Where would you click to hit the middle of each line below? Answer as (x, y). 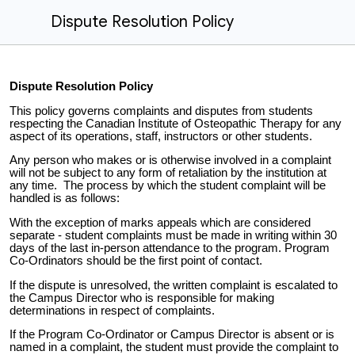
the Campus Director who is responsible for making (142, 298)
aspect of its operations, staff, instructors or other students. (161, 136)
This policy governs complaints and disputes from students (161, 111)
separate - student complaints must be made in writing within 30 (173, 235)
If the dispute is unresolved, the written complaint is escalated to (174, 285)
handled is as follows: (65, 198)
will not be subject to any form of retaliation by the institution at (168, 173)
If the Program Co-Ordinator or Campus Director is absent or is (172, 335)
